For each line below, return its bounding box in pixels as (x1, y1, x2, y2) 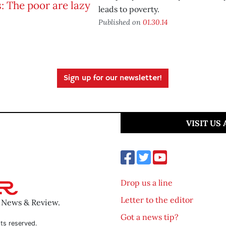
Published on (98, 17, 143, 27)
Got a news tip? (121, 212, 179, 222)
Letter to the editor (121, 195, 193, 205)
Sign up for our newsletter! (64, 73, 162, 83)
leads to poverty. (98, 4, 159, 14)
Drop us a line (121, 178, 173, 188)
